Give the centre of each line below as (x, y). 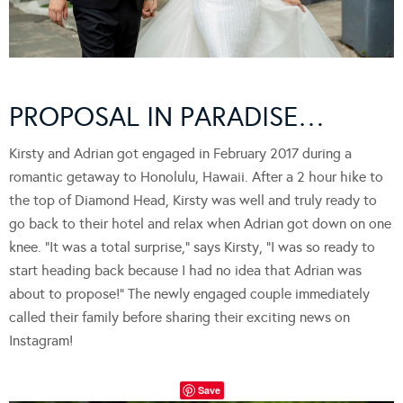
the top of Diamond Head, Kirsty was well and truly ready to (193, 201)
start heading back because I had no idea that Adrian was (185, 271)
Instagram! (41, 341)
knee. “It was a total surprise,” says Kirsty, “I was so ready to (192, 247)
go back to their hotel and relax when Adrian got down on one (200, 224)
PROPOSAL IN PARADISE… (167, 117)
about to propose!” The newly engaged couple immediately (189, 294)
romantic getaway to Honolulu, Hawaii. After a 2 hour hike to (196, 177)
